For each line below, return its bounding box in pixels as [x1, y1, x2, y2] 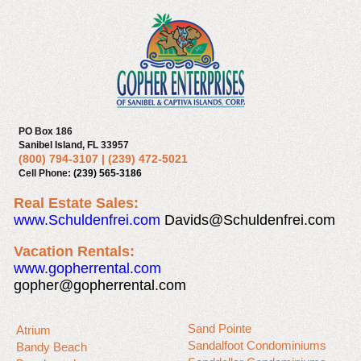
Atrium [16, 323, 51, 337]
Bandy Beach [16, 340, 87, 354]
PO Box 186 [19, 126, 73, 137]
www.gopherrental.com [14, 260, 161, 276]
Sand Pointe [188, 322, 251, 335]
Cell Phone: [19, 168, 73, 179]
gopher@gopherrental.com [14, 277, 186, 293]
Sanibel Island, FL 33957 [19, 139, 129, 151]
